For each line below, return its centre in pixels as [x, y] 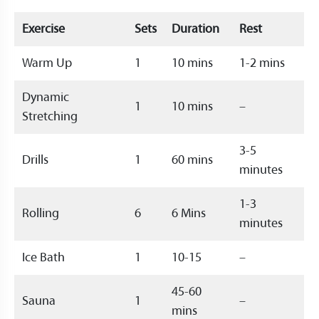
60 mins [192, 160]
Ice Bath [43, 257]
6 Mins [189, 213]
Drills [35, 160]
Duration [197, 29]
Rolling [41, 213]
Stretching [50, 116]
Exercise [43, 29]
